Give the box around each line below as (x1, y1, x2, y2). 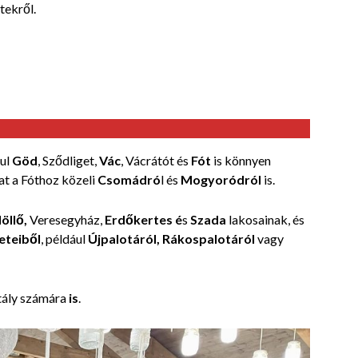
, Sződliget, (38, 153, 99, 169)
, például (41, 231, 88, 247)
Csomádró (97, 172, 161, 188)
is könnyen (211, 153, 271, 169)
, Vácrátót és (121, 153, 191, 169)
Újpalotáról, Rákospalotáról (88, 231, 255, 247)
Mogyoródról (181, 172, 264, 188)
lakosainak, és (226, 212, 304, 228)
